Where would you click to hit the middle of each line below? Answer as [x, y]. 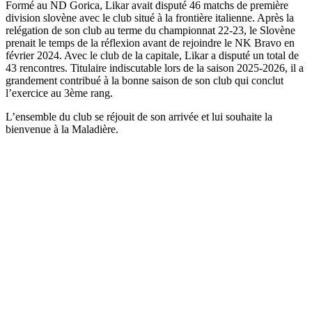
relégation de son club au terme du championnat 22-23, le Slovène [150, 30]
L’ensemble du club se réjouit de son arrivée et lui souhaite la [139, 116]
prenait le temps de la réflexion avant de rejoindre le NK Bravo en [150, 42]
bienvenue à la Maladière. [62, 129]
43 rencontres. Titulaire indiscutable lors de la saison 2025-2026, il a [155, 68]
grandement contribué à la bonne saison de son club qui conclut [145, 80]
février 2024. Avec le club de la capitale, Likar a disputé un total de [152, 55]
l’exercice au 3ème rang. [59, 93]
